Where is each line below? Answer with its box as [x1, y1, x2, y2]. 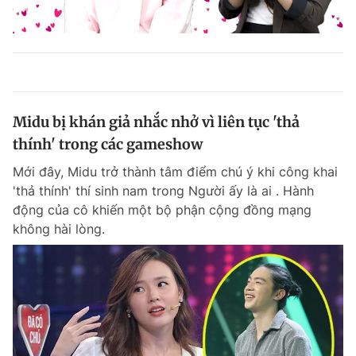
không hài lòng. [13, 220, 105, 237]
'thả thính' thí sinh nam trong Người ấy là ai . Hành [13, 182, 314, 199]
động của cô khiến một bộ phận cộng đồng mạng [13, 201, 311, 218]
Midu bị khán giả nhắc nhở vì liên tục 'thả [13, 112, 300, 131]
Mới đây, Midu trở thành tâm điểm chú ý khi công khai [13, 163, 338, 180]
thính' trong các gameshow [13, 134, 203, 153]
